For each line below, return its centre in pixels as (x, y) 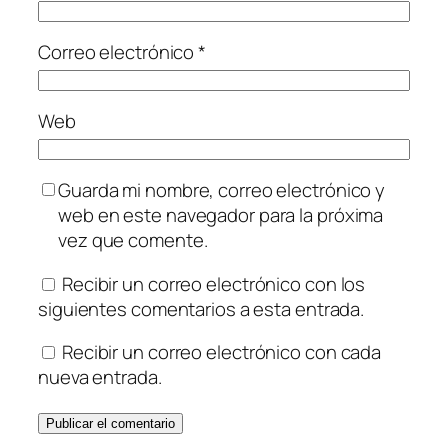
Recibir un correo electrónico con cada (221, 352)
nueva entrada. (100, 377)
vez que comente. (133, 240)
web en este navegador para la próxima (221, 215)
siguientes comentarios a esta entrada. (201, 308)
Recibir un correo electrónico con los (213, 283)
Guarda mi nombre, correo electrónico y (222, 190)
